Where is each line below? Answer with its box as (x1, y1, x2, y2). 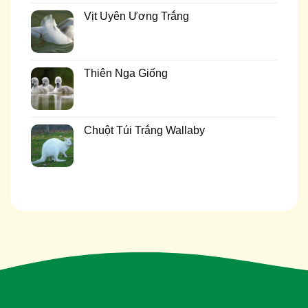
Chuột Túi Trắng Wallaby (84, 124, 205, 137)
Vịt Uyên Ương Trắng (84, 10, 189, 23)
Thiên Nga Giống (84, 67, 168, 80)
